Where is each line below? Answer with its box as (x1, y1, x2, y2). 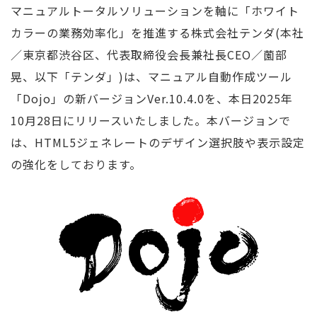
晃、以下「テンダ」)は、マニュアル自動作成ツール (11, 68, 292, 85)
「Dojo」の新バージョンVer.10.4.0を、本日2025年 (11, 90, 293, 107)
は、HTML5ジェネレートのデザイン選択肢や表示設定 (11, 134, 305, 151)
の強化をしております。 (11, 156, 142, 173)
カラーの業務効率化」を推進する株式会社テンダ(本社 (11, 24, 304, 41)
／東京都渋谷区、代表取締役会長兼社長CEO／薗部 (11, 46, 287, 63)
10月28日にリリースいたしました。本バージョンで (11, 112, 291, 129)
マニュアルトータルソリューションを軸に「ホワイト (11, 2, 299, 19)
